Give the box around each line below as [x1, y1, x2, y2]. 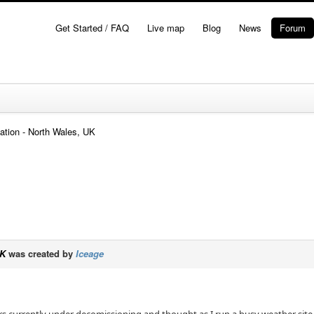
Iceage [76, 247, 104, 260]
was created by [6, 247, 76, 260]
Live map [147, 21, 184, 34]
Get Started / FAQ [55, 21, 129, 34]
